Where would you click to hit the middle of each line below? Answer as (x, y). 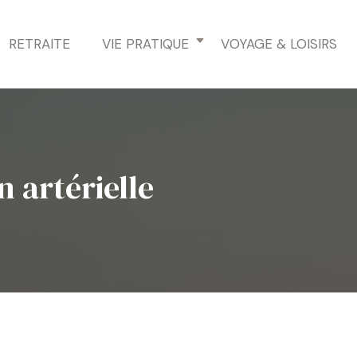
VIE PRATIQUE (145, 44)
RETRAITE (39, 44)
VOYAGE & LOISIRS (279, 44)
